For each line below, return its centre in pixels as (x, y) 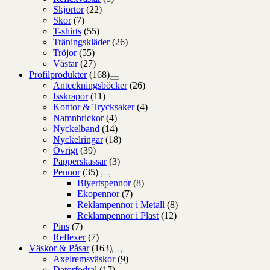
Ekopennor (98, 193)
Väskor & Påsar (59, 248)
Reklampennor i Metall (121, 204)
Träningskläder (81, 42)
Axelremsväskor (84, 259)
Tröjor (65, 52)
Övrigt (65, 150)
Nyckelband (76, 128)
